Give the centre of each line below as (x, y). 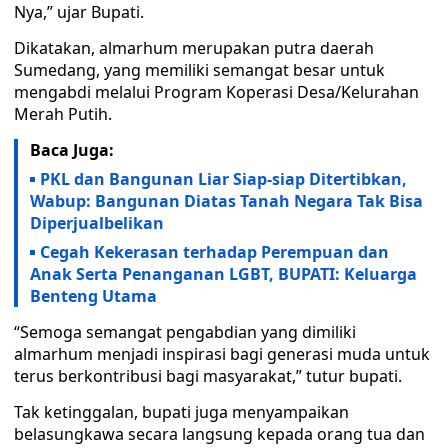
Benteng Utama (93, 296)
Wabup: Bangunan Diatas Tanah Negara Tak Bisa (226, 201)
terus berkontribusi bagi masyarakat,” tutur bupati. (208, 376)
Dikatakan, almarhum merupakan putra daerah (194, 48)
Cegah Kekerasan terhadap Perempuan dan (214, 252)
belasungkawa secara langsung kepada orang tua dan (219, 434)
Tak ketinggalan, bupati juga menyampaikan (181, 412)
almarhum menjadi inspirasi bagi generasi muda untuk (222, 354)
